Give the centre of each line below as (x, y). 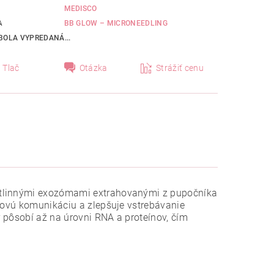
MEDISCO (80, 9)
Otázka (93, 68)
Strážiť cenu (180, 68)
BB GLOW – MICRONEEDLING (116, 24)
